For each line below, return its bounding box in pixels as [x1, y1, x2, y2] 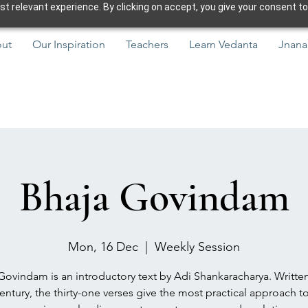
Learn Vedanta [189, 38, 258, 51]
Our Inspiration [32, 38, 105, 51]
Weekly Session [155, 239, 240, 254]
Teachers [126, 38, 168, 51]
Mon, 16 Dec [68, 239, 138, 254]
